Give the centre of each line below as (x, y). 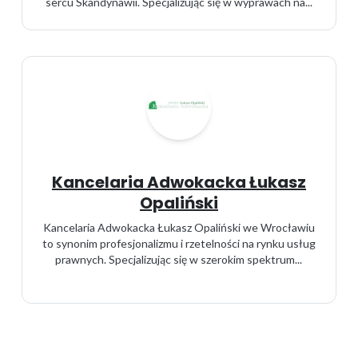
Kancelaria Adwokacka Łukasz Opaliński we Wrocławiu (179, 227)
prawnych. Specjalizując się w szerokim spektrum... (179, 259)
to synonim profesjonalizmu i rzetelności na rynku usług (179, 243)
